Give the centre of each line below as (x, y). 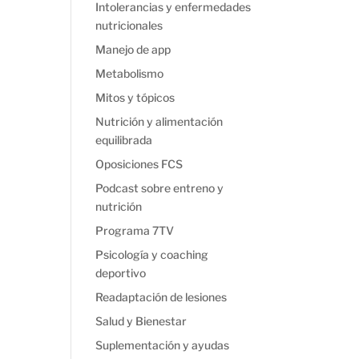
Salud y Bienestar (141, 321)
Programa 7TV (135, 230)
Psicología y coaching (152, 254)
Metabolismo (130, 73)
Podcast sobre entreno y (160, 188)
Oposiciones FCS (139, 164)
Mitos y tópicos (135, 97)
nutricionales (129, 25)
